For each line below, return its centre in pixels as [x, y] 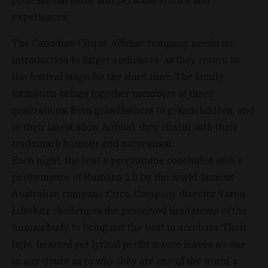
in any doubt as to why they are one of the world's [125, 261]
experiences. [41, 16]
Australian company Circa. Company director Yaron [129, 194]
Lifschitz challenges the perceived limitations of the [130, 210]
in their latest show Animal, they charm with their [125, 127]
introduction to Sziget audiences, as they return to [126, 60]
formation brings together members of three [113, 93]
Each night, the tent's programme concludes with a [127, 160]
